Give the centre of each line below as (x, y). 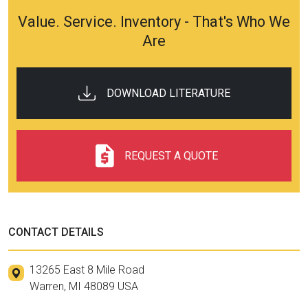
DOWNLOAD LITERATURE (168, 93)
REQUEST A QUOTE (171, 155)
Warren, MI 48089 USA (84, 287)
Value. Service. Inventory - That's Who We (154, 22)
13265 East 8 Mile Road (87, 270)
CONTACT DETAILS (56, 232)
